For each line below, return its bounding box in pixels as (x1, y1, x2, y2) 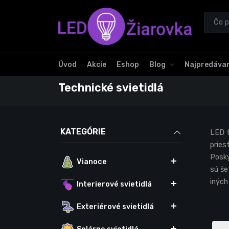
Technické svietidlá (58, 81, 164, 95)
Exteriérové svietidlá (77, 202, 154, 211)
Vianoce (77, 157, 107, 166)
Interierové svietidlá (77, 179, 152, 189)
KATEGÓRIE (60, 127, 106, 137)
